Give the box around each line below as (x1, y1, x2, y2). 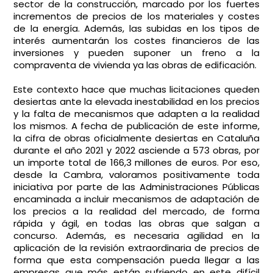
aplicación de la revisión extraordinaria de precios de (13, 241, 260, 254)
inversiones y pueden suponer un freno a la (13, 46, 260, 59)
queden (224, 83, 260, 96)
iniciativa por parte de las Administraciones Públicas (13, 180, 260, 193)
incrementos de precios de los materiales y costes (13, 10, 260, 23)
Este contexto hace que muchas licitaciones (13, 83, 224, 96)
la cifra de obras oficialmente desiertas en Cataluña (13, 132, 260, 144)
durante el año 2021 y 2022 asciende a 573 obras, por (13, 144, 260, 157)
